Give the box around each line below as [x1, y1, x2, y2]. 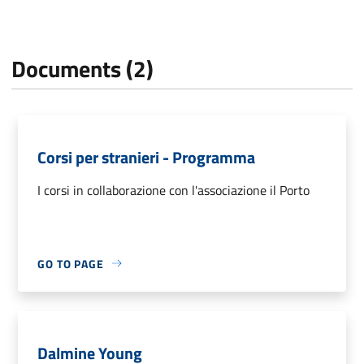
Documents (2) [11, 50, 154, 86]
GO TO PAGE [37, 254, 104, 272]
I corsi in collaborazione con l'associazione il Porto [37, 180, 310, 200]
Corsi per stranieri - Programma [37, 144, 255, 170]
